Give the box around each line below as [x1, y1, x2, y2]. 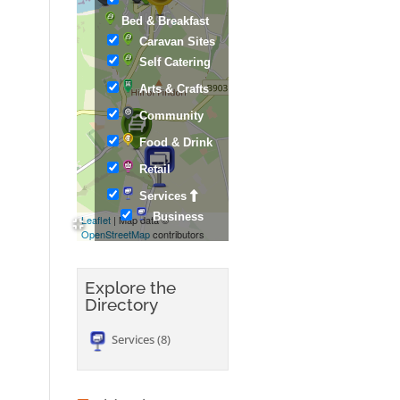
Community [138, 109, 204, 122]
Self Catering [138, 55, 211, 69]
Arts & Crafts [138, 82, 209, 96]
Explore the [84, 278, 176, 297]
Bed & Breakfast [121, 14, 209, 28]
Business [152, 210, 204, 223]
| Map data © [110, 212, 169, 227]
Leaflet [80, 212, 111, 227]
